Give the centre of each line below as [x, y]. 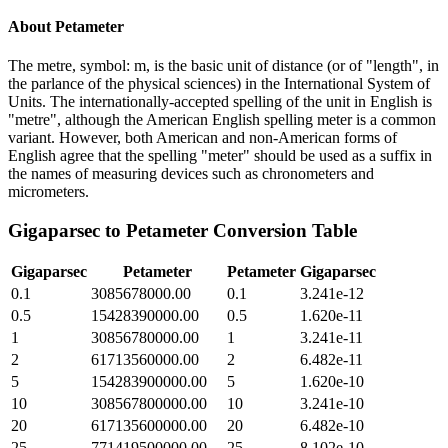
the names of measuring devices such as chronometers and [191, 173]
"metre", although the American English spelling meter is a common [222, 119]
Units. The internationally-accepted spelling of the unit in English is [220, 101]
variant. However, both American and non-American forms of [202, 137]
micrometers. [48, 191]
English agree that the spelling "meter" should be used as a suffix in [220, 155]
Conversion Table [282, 230]
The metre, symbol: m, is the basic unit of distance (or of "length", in [223, 65]
